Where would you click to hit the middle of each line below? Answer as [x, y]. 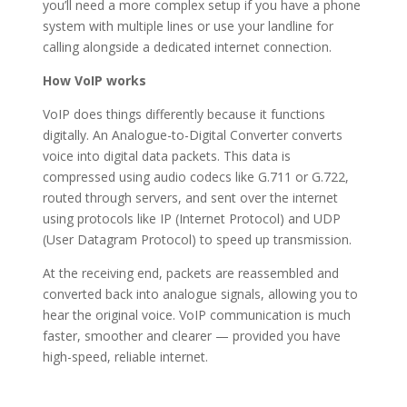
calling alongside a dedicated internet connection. [187, 46]
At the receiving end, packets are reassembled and [190, 273]
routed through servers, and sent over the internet [190, 197]
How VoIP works [94, 80]
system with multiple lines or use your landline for [188, 25]
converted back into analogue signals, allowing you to [200, 293]
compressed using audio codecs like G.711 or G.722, [195, 176]
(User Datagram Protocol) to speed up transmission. [197, 239]
